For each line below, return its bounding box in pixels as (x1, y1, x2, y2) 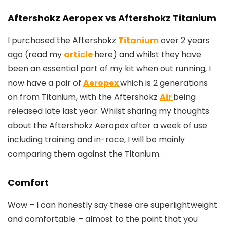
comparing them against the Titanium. (8, 148, 161, 160)
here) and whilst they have (94, 49, 201, 61)
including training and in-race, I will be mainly (8, 134, 185, 146)
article (64, 49, 94, 61)
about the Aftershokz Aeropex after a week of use (8, 120, 207, 132)
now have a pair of (8, 77, 83, 89)
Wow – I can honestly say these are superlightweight (8, 199, 217, 211)
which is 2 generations (120, 77, 208, 89)
